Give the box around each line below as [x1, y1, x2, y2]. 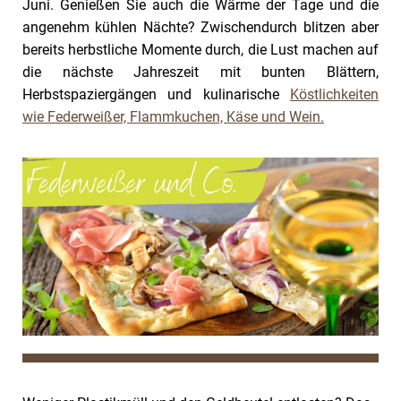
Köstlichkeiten [290, 86, 379, 103]
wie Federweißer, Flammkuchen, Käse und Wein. [22, 108, 324, 125]
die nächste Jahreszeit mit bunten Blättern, [22, 64, 379, 81]
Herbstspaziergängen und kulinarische [22, 86, 290, 103]
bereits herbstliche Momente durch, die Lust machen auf [22, 41, 379, 58]
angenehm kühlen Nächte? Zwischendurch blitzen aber [22, 19, 379, 36]
